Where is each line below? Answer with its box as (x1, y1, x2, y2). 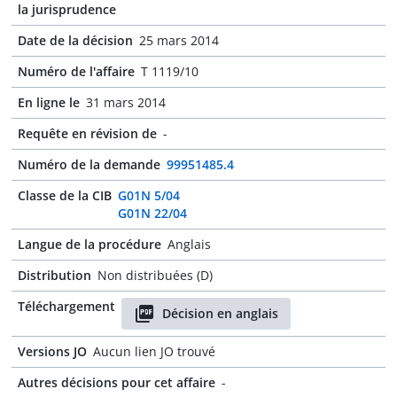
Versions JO (18, 343, 87, 360)
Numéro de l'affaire (18, 63, 135, 80)
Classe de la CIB (18, 187, 112, 204)
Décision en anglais (162, 305, 278, 322)
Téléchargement (18, 298, 115, 315)
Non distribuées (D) (97, 267, 213, 284)
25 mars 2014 (139, 32, 219, 49)
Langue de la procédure (18, 236, 161, 253)
